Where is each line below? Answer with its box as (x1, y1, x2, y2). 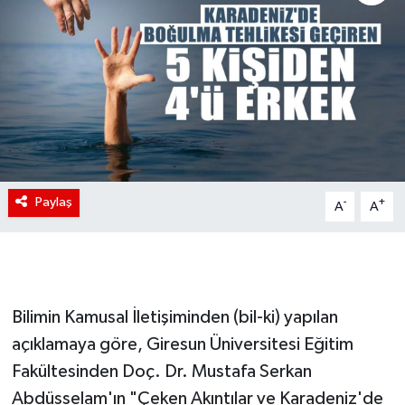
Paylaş (34, 195, 72, 210)
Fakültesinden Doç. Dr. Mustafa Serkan (11, 363, 312, 381)
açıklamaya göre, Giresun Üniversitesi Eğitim (11, 335, 353, 354)
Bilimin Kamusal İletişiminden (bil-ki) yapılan (11, 308, 338, 327)
